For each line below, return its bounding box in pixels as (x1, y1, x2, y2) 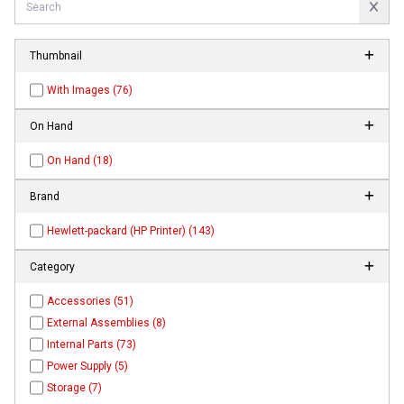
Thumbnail (30, 50, 82, 63)
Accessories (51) (47, 295, 134, 308)
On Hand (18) (47, 154, 114, 168)
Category (30, 261, 75, 274)
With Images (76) (47, 84, 133, 97)
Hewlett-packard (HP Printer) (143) (47, 225, 216, 238)
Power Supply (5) (47, 360, 129, 373)
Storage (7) (47, 381, 103, 395)
